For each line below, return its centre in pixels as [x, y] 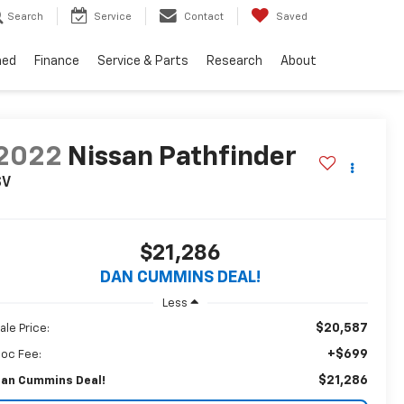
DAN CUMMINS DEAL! [180, 278]
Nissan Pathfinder [182, 158]
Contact [204, 17]
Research [234, 62]
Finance [57, 62]
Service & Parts [143, 62]
